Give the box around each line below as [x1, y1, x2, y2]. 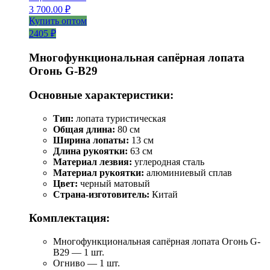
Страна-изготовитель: [53, 189, 149, 200]
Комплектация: [29, 211, 110, 224]
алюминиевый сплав [144, 168, 232, 178]
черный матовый [78, 178, 150, 189]
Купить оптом [29, 16, 87, 26]
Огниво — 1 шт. [53, 257, 120, 268]
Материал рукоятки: [53, 168, 144, 178]
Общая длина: [53, 124, 115, 135]
